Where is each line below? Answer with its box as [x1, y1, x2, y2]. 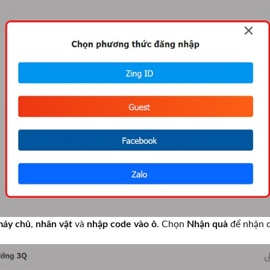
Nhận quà [187, 219, 228, 229]
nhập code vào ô [87, 219, 157, 229]
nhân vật [36, 219, 72, 229]
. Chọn [157, 219, 187, 229]
